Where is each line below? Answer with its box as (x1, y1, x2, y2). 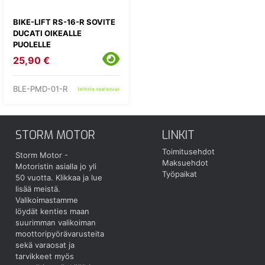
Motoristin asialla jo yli (15, 161, 96, 172)
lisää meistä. (15, 184, 60, 194)
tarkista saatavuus (77, 86, 119, 92)
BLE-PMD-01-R (13, 83, 67, 93)
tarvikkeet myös (15, 251, 74, 261)
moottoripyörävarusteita (15, 229, 104, 239)
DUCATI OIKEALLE (13, 28, 82, 38)
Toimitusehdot (162, 146, 215, 156)
